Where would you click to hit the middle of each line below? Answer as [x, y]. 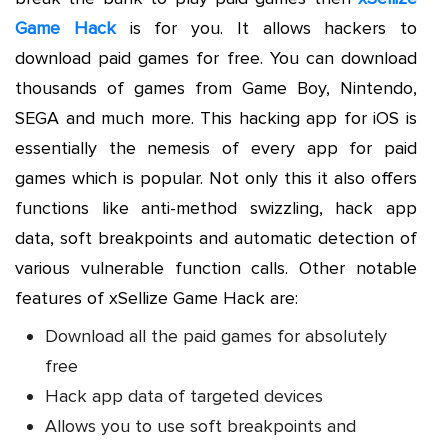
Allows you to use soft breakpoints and [200, 425]
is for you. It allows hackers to [266, 27]
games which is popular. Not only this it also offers [216, 177]
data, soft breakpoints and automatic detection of [216, 237]
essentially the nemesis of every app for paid [216, 147]
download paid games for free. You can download [216, 57]
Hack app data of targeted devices [184, 395]
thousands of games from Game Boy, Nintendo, [216, 87]
